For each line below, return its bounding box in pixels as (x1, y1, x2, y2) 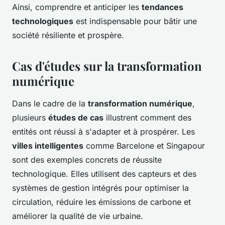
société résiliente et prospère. (12, 30, 124, 41)
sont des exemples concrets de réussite (12, 155, 162, 165)
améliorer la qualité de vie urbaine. (12, 211, 143, 221)
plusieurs (12, 113, 48, 123)
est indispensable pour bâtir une (73, 16, 197, 27)
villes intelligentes (12, 141, 83, 151)
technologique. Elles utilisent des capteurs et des (12, 169, 196, 179)
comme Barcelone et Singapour (83, 141, 205, 151)
